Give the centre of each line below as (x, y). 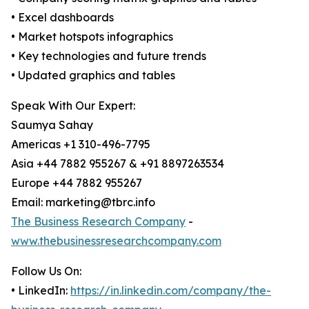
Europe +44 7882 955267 (77, 183)
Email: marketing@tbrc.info (83, 202)
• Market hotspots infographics (92, 37)
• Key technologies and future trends (109, 56)
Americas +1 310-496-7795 (81, 144)
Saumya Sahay (52, 125)
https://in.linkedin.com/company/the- (171, 291)
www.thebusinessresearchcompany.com (116, 241)
